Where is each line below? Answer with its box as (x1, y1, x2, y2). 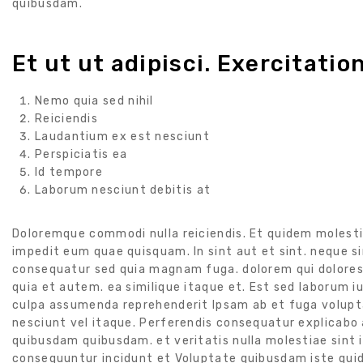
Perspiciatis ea (35, 147, 128, 162)
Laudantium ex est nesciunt (35, 130, 210, 144)
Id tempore (35, 165, 103, 180)
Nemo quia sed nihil (35, 94, 154, 109)
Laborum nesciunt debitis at (35, 183, 211, 198)
